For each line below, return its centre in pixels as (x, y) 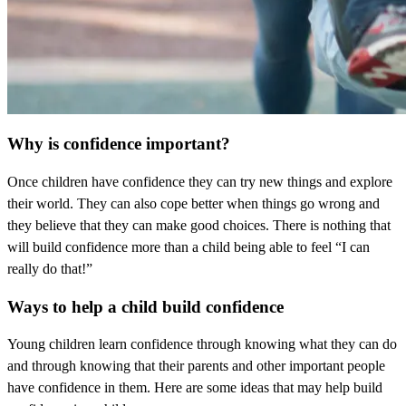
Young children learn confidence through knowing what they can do (202, 344)
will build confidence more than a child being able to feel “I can (188, 246)
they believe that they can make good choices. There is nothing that (199, 225)
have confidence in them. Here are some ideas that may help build (195, 388)
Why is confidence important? (119, 144)
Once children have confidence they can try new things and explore (200, 181)
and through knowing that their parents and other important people (196, 366)
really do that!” (50, 268)
